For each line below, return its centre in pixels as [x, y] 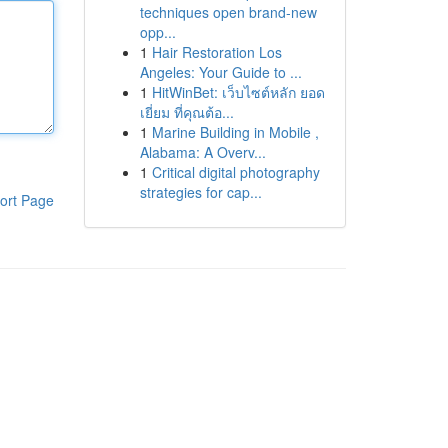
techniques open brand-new [228, 12]
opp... [157, 32]
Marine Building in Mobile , [235, 132]
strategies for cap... [200, 192]
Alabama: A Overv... [202, 152]
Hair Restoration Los [216, 52]
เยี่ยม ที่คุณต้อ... [186, 112]
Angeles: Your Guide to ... [220, 72]
